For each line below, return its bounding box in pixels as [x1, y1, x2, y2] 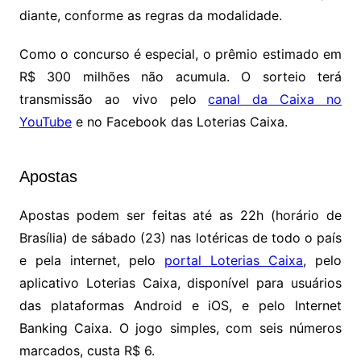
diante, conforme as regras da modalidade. [19, 7, 282, 24]
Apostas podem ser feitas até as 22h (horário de [19, 207, 342, 224]
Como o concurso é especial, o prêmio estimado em [19, 46, 342, 63]
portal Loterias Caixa [164, 252, 304, 269]
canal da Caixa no [208, 91, 342, 108]
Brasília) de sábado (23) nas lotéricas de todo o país [19, 230, 342, 247]
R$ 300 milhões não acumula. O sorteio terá [19, 68, 342, 85]
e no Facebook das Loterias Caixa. [71, 114, 288, 131]
